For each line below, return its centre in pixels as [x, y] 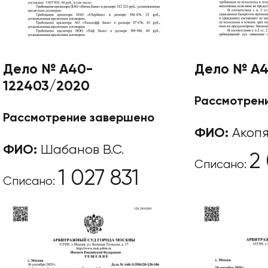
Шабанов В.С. [80, 150]
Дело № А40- [48, 69]
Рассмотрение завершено [79, 118]
